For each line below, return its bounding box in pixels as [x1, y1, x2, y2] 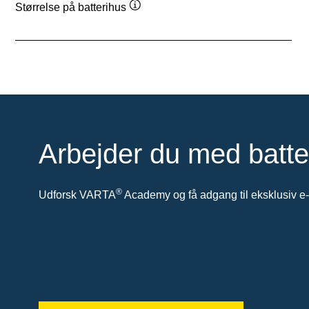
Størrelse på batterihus [15, 1, 126, 14]
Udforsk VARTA [39, 188, 116, 201]
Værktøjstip [134, 13, 190, 26]
